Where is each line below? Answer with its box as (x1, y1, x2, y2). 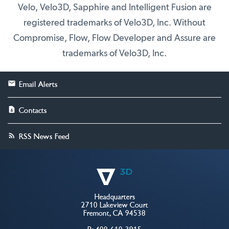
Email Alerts (19, 79, 58, 89)
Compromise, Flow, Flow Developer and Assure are (13, 33, 216, 43)
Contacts (19, 105, 47, 116)
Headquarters (94, 192, 135, 202)
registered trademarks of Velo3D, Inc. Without (24, 18, 205, 28)
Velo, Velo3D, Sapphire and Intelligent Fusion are (17, 3, 212, 12)
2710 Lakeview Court (81, 200, 148, 210)
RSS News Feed (19, 131, 70, 142)
